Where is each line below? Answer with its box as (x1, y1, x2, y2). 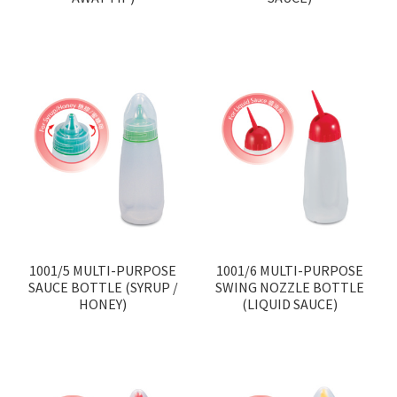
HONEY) (79, 294, 128, 313)
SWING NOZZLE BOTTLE (214, 277, 364, 296)
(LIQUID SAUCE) (241, 294, 338, 313)
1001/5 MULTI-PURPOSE (29, 261, 177, 279)
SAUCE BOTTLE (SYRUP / (27, 277, 178, 296)
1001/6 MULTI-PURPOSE (215, 261, 363, 279)
